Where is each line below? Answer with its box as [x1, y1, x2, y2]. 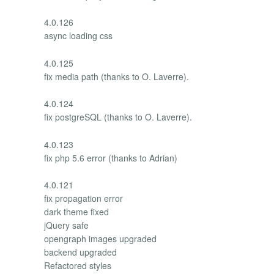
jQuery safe [44, 218, 89, 231]
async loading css [44, 29, 113, 42]
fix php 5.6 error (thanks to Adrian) [44, 151, 177, 164]
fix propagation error [44, 191, 123, 204]
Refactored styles [44, 259, 111, 272]
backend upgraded [44, 245, 117, 258]
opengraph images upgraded [44, 232, 157, 245]
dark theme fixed [44, 205, 109, 218]
